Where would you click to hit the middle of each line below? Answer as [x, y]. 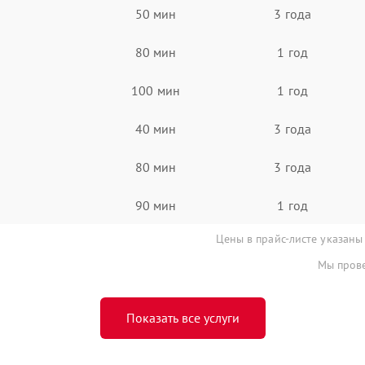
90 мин [156, 205]
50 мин [156, 13]
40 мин [156, 128]
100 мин [156, 90]
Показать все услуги [182, 318]
